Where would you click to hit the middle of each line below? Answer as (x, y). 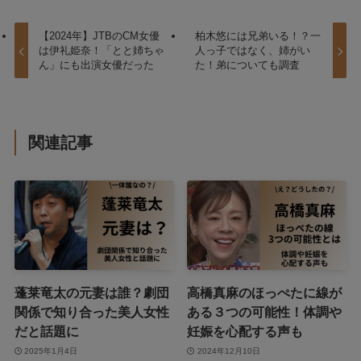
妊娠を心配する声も (245, 332)
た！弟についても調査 (247, 65)
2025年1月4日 (51, 351)
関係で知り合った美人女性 (91, 312)
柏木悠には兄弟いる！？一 (257, 36)
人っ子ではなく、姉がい (252, 51)
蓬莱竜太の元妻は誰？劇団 (91, 293)
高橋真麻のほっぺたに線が (265, 293)
